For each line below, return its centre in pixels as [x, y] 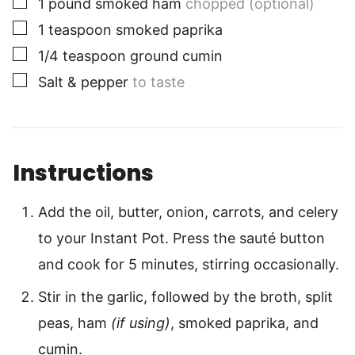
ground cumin [176, 56]
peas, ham [74, 323]
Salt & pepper [83, 82]
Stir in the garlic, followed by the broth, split [185, 297]
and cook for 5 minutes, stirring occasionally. [189, 265]
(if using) [141, 323]
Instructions [85, 174]
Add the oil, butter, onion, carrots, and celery [188, 212]
